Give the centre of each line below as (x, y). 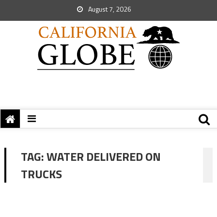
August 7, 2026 (109, 9)
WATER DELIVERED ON (103, 156)
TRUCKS (41, 174)
